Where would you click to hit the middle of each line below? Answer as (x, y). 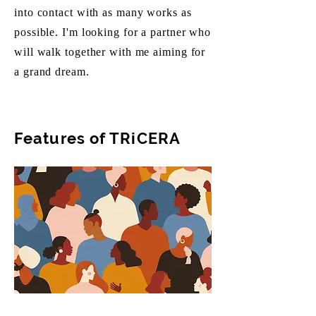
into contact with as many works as (103, 13)
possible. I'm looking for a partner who (113, 33)
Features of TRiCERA (97, 138)
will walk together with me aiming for (110, 53)
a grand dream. (52, 72)
